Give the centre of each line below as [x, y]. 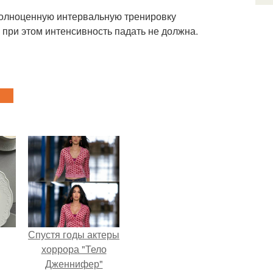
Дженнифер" [74, 264]
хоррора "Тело [74, 249]
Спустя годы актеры [74, 234]
